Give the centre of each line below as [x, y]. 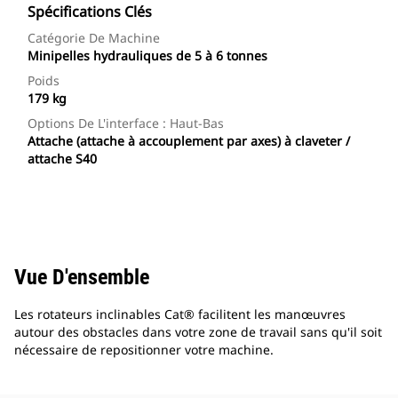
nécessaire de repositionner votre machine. [144, 350]
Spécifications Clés [90, 12]
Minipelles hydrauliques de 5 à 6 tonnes [147, 56]
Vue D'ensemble [82, 278]
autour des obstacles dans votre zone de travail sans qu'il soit [198, 332]
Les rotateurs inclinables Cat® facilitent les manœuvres [180, 314]
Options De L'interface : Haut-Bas [126, 123]
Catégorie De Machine [94, 38]
